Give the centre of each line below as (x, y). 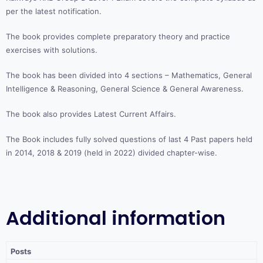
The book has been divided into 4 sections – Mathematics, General (129, 75)
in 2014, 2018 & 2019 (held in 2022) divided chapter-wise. (112, 153)
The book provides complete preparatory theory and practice (118, 37)
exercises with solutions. (52, 50)
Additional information (116, 218)
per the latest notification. (54, 11)
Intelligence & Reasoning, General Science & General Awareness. (125, 89)
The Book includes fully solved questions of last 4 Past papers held (129, 139)
